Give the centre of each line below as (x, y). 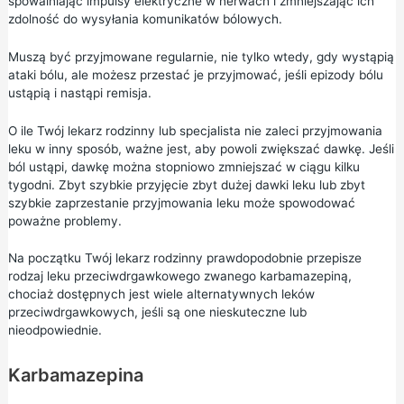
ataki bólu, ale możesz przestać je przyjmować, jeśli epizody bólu (195, 74)
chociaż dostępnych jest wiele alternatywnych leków (161, 294)
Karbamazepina (75, 376)
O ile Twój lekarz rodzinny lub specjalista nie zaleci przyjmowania (195, 130)
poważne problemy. (64, 220)
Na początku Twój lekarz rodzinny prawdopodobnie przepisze (184, 258)
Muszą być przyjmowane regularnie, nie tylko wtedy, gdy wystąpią (201, 56)
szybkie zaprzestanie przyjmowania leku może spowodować (181, 202)
